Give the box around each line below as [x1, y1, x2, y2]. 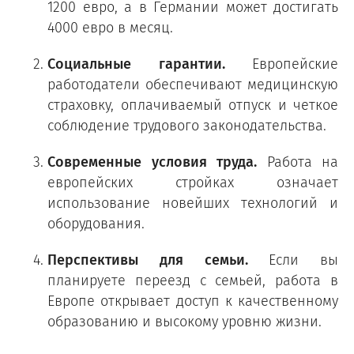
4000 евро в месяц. [47, 17, 173, 38]
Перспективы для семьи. [47, 250, 248, 270]
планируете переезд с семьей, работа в [47, 270, 338, 291]
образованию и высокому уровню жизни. [47, 311, 322, 332]
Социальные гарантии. [47, 54, 225, 74]
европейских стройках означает [47, 172, 338, 193]
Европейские [224, 54, 338, 74]
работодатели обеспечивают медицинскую [47, 74, 338, 95]
